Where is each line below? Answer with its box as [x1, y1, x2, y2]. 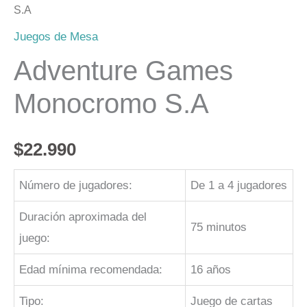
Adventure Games [14, 56, 233, 86]
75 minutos [191, 221, 247, 234]
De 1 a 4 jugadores [191, 179, 288, 193]
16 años [191, 263, 232, 277]
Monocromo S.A [14, 88, 209, 119]
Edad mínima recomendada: [19, 263, 163, 277]
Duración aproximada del [19, 210, 147, 224]
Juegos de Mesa [14, 30, 98, 43]
